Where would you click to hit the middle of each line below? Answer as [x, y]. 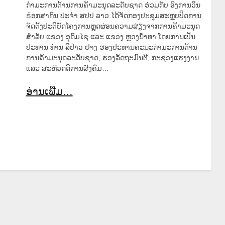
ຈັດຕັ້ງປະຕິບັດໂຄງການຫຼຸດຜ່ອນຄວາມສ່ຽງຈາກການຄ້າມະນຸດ [113, 26]
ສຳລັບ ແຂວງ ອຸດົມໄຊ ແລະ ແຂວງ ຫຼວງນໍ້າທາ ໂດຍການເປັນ [110, 36]
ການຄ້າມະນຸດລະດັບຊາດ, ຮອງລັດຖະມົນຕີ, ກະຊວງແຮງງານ [112, 58]
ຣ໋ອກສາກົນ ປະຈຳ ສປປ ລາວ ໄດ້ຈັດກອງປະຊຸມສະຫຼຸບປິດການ [114, 15]
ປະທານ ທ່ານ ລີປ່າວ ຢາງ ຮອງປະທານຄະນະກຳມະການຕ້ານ [111, 47]
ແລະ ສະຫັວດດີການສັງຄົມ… [67, 68]
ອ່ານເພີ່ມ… [49, 91]
